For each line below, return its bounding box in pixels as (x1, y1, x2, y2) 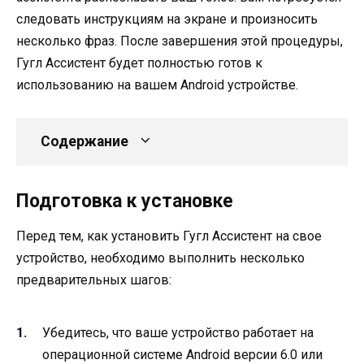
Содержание (41, 133, 128, 150)
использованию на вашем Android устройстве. (16, 76, 298, 93)
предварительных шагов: (16, 272, 171, 288)
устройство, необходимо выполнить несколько (16, 250, 305, 266)
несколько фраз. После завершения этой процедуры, (16, 32, 343, 49)
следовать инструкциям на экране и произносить (16, 11, 318, 27)
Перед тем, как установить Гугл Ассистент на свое (16, 228, 322, 245)
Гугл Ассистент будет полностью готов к (16, 54, 262, 71)
